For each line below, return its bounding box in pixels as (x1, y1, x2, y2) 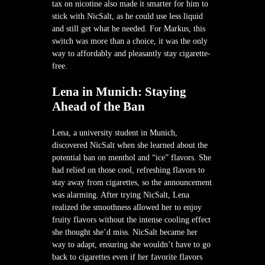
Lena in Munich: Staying (52, 84, 186, 99)
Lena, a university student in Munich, (52, 128, 177, 137)
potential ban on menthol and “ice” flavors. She (52, 153, 211, 162)
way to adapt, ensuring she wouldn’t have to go (52, 240, 211, 249)
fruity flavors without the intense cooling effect (52, 215, 211, 224)
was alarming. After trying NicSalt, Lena (52, 190, 189, 199)
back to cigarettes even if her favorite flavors (52, 252, 202, 261)
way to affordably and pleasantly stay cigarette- (52, 49, 211, 58)
